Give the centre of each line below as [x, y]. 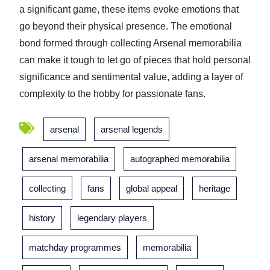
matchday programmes [75, 247]
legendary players [112, 218]
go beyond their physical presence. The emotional [126, 26]
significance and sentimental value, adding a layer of [131, 77]
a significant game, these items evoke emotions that [129, 9]
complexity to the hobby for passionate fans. [112, 94]
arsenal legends [132, 129]
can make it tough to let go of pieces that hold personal [135, 60]
